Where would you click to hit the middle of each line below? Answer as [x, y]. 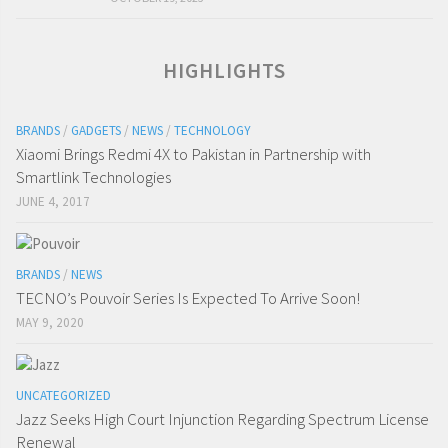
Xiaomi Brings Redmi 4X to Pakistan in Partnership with [193, 154]
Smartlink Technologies [93, 177]
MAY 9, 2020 [50, 323]
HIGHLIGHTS [224, 71]
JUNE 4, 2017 [53, 202]
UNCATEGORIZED [63, 396]
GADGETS [96, 131]
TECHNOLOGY [212, 131]
